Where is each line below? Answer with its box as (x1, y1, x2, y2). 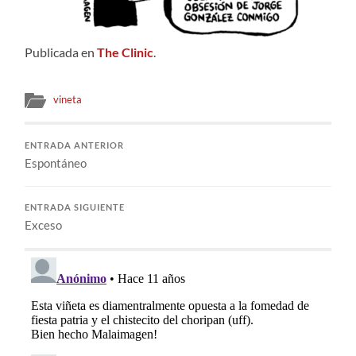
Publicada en (25, 44, 98, 60)
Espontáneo (25, 155, 87, 170)
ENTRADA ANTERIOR (25, 140, 125, 150)
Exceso (25, 217, 63, 232)
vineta (53, 92, 83, 106)
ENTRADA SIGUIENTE (25, 202, 126, 212)
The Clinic (97, 44, 154, 60)
